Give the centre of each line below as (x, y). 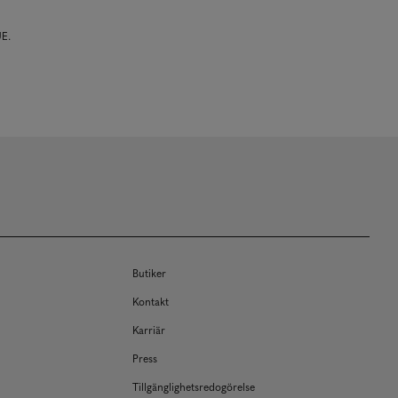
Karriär (149, 330)
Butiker (150, 273)
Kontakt (151, 301)
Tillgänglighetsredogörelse (194, 386)
